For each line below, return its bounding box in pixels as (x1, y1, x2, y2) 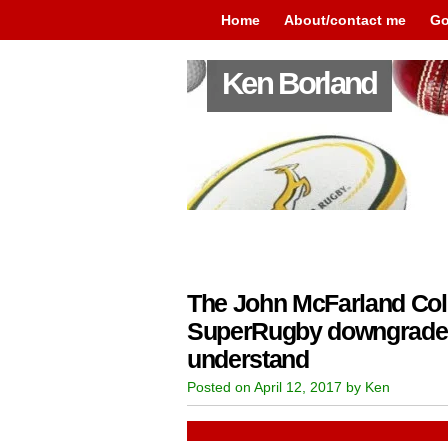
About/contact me (284, 12, 406, 28)
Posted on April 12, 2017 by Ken (187, 379, 390, 395)
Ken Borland (222, 66, 377, 101)
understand (187, 346, 309, 373)
